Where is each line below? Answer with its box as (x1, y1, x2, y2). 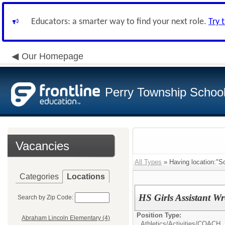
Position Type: (137, 211, 181, 219)
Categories (20, 172, 59, 181)
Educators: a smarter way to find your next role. (31, 17, 208, 27)
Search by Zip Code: (18, 194, 73, 201)
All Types (135, 158, 162, 166)
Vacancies (16, 139, 69, 153)
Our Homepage (22, 51, 83, 61)
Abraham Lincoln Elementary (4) (22, 214, 110, 222)
